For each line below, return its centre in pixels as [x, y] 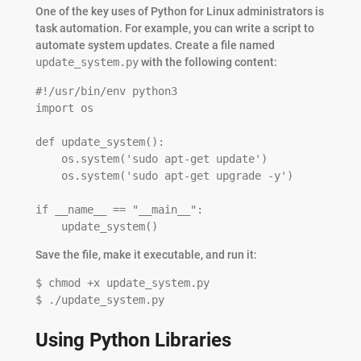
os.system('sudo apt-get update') [48, 158]
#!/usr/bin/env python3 [106, 91]
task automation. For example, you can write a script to [174, 29]
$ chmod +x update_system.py [122, 283]
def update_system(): [100, 141]
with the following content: [207, 62]
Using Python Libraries [133, 340]
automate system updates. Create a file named [155, 46]
